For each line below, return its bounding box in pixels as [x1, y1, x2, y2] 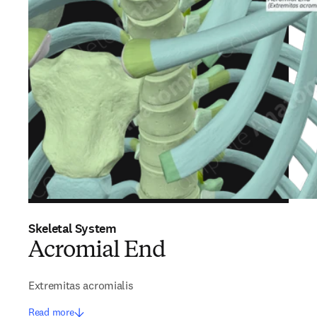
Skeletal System [28, 220, 117, 237]
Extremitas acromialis [28, 278, 134, 292]
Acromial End [28, 240, 166, 263]
